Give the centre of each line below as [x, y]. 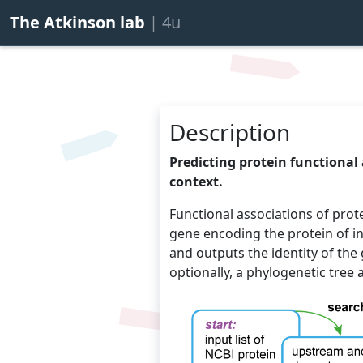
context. [196, 181]
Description [230, 132]
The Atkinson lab [79, 22]
